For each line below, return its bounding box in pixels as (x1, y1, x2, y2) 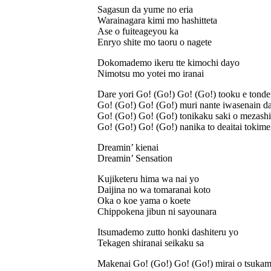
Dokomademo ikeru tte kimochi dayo (97, 57, 240, 68)
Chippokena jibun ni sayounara (97, 206, 217, 217)
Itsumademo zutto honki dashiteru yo (97, 226, 238, 237)
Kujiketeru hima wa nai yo (97, 173, 199, 184)
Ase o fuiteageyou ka (97, 25, 178, 36)
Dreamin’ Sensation (97, 152, 172, 163)
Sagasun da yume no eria (97, 4, 193, 15)
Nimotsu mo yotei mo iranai (97, 68, 204, 79)
